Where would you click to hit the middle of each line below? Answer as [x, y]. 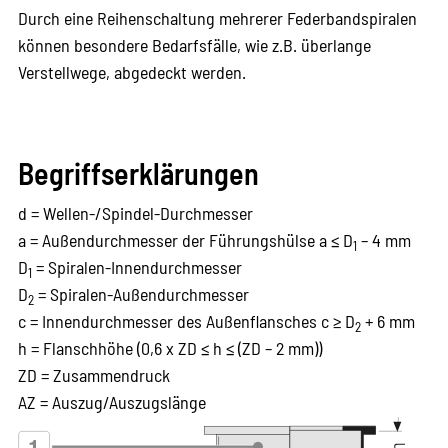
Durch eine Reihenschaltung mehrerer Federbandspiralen [217, 18]
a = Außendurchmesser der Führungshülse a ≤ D [185, 240]
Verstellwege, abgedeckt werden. [131, 72]
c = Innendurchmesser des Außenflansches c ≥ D [186, 321]
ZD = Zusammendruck [93, 375]
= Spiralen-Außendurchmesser [141, 294]
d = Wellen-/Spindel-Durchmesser [135, 213]
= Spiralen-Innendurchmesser [136, 267]
